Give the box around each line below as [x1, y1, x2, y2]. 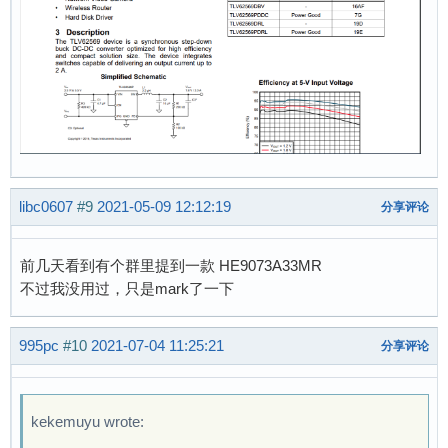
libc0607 [19, 198, 73, 216]
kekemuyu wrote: [31, 412, 144, 430]
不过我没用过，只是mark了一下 [20, 279, 234, 297]
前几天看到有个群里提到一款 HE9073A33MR [20, 256, 322, 274]
